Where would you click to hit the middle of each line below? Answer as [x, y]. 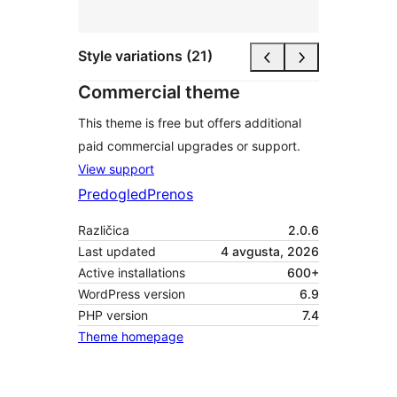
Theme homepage [131, 336]
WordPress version [132, 293]
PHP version [113, 315]
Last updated [117, 251]
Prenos [170, 194]
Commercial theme [159, 92]
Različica [104, 230]
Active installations [132, 272]
